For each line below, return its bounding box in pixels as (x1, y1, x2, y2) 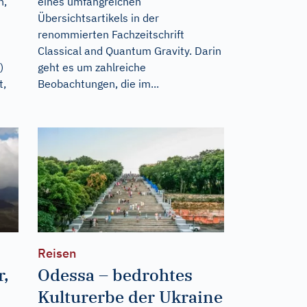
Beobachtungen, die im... (37, 77, 159, 90)
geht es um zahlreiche (37, 60, 146, 74)
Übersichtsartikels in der (37, 11, 159, 25)
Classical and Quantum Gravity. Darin (37, 44, 221, 58)
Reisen (37, 245, 76, 261)
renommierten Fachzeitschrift (37, 27, 184, 41)
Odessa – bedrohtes (37, 263, 193, 286)
